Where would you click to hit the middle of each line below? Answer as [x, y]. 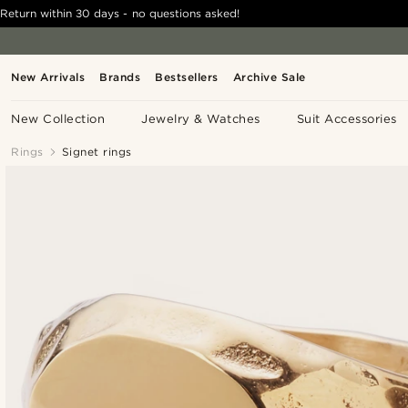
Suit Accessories [347, 119]
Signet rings [97, 152]
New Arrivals [48, 77]
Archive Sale [269, 77]
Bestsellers [187, 77]
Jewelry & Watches [201, 119]
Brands [120, 77]
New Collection [58, 119]
